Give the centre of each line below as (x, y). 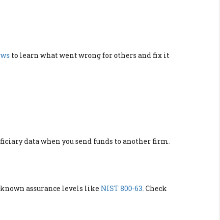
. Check (155, 188)
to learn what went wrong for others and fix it (90, 55)
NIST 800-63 (122, 188)
